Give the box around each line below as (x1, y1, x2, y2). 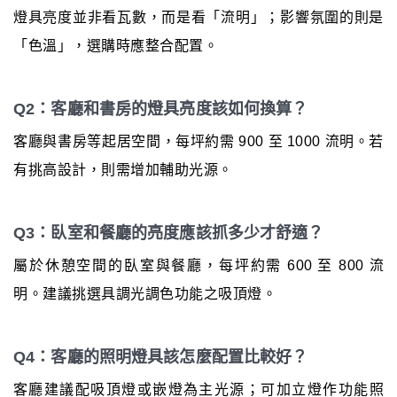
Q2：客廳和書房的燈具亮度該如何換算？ (13, 99, 308, 118)
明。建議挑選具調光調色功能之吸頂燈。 (13, 285, 276, 301)
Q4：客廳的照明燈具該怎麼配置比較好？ (13, 347, 308, 366)
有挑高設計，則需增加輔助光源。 (13, 161, 233, 177)
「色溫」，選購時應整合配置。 (13, 37, 218, 53)
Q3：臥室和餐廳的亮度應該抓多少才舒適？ (13, 223, 324, 242)
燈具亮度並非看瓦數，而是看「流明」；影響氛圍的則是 (13, 9, 384, 25)
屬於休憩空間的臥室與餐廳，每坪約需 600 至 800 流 (13, 257, 384, 273)
